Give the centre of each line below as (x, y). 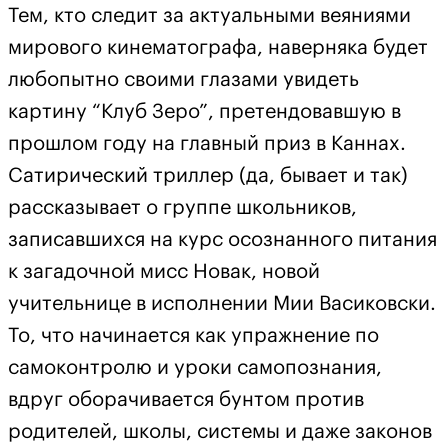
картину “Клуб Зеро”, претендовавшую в (204, 112)
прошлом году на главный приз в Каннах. (207, 144)
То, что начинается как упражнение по (193, 336)
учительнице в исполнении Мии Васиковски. (222, 304)
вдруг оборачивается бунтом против (186, 400)
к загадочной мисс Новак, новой (164, 272)
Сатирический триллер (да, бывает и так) (208, 176)
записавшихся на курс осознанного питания (222, 240)
